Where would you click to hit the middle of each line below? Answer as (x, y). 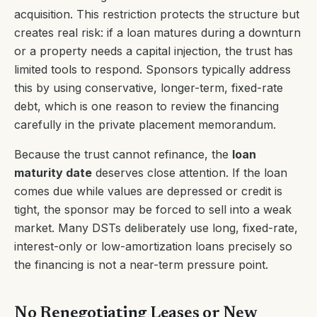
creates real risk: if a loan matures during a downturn (157, 33)
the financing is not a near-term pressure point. (141, 265)
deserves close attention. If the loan (190, 173)
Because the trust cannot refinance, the (123, 154)
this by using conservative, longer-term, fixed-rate (149, 88)
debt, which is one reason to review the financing (146, 106)
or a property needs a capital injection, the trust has (154, 51)
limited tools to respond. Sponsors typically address (152, 69)
